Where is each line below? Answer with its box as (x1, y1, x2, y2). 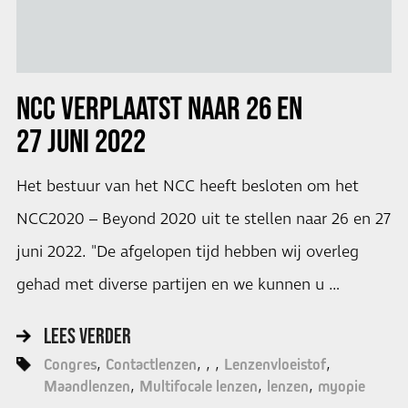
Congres (43, 354, 97, 373)
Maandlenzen (43, 376, 130, 395)
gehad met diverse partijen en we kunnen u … (15, 273, 340, 296)
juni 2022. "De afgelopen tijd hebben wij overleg (15, 240, 359, 263)
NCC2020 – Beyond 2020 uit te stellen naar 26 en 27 (15, 208, 391, 230)
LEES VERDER (43, 322, 131, 348)
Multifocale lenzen (138, 376, 258, 395)
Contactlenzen (105, 354, 197, 373)
